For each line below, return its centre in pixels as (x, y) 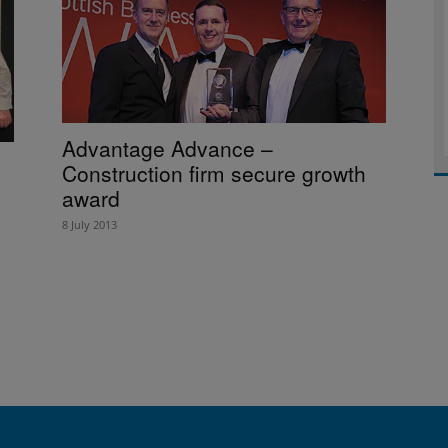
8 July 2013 (89, 224)
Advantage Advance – (167, 147)
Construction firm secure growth (214, 172)
